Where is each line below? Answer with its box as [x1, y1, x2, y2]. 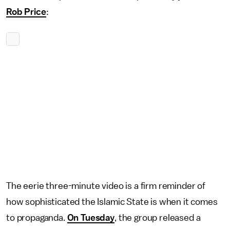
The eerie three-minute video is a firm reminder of [6, 181, 205, 190]
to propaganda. [6, 213, 67, 222]
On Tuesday [67, 213, 115, 222]
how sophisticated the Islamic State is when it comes [6, 197, 218, 206]
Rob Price [6, 7, 46, 16]
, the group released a [114, 213, 201, 222]
